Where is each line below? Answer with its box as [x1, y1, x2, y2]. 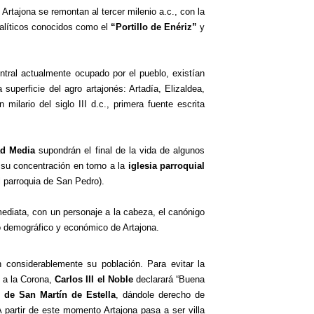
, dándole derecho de [116, 289, 205, 300]
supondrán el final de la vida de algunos [35, 145, 205, 156]
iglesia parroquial [128, 161, 205, 171]
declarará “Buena [132, 274, 205, 285]
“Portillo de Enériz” [111, 22, 198, 32]
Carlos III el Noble [55, 274, 133, 285]
